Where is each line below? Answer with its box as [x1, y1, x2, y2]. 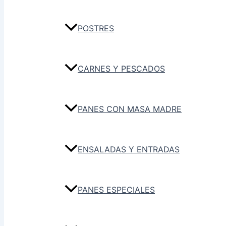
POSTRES [78, 23, 114, 34]
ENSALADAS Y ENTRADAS [78, 144, 180, 155]
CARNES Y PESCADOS [78, 64, 165, 74]
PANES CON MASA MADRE [78, 104, 182, 115]
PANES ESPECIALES [78, 185, 155, 195]
